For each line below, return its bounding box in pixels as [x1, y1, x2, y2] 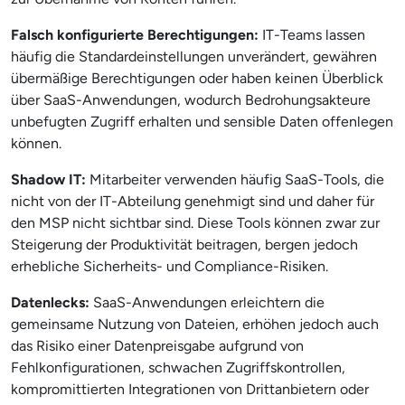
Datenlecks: [11, 294, 89, 311]
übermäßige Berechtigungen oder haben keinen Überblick [11, 70, 383, 87]
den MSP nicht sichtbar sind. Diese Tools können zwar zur [11, 214, 380, 231]
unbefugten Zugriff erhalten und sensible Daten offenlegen [11, 113, 393, 130]
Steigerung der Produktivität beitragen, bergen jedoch [11, 236, 358, 253]
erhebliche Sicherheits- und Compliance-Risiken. [11, 258, 328, 275]
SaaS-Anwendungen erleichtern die [89, 294, 325, 311]
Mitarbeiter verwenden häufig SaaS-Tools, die [86, 171, 384, 188]
